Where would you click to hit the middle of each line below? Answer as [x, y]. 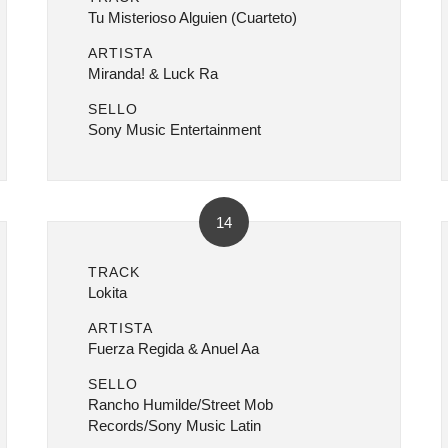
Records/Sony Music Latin [175, 425]
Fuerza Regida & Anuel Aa [174, 348]
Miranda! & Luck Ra [153, 73]
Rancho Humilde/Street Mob [181, 404]
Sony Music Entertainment [175, 129]
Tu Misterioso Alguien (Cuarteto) [193, 17]
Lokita [108, 292]
